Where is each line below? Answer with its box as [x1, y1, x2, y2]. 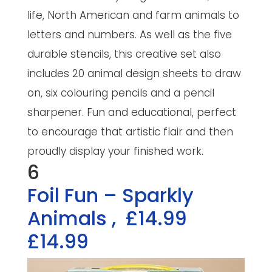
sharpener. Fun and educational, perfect [27, 105, 236, 120]
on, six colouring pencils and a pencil [27, 86, 214, 101]
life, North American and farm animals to [27, 8, 239, 23]
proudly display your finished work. [27, 144, 203, 159]
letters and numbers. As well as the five [27, 27, 232, 42]
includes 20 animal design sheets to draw [27, 66, 241, 81]
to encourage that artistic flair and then [27, 124, 233, 140]
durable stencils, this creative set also [27, 47, 221, 62]
